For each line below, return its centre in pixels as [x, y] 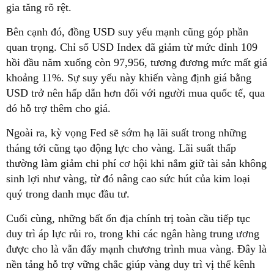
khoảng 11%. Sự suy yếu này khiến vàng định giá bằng [129, 78]
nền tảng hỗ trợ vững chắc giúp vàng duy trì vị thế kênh [131, 264]
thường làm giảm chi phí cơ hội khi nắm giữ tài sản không [136, 163]
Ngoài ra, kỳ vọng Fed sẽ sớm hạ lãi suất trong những [126, 133]
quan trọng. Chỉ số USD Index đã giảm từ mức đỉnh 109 [132, 47]
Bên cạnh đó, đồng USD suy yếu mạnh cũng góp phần [127, 32]
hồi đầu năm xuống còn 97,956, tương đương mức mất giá [137, 62]
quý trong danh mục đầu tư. [68, 194]
